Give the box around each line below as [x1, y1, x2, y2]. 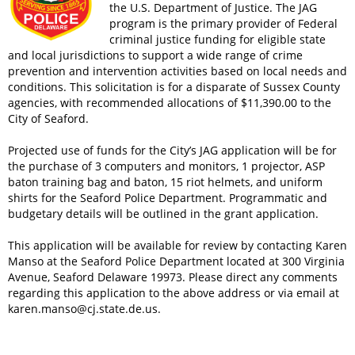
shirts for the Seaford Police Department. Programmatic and [8, 190, 327, 205]
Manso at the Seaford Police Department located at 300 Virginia [8, 254, 345, 269]
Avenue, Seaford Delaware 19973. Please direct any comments [8, 269, 338, 284]
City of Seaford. [8, 111, 89, 126]
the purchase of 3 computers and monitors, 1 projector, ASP [8, 158, 325, 174]
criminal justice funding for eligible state [109, 32, 326, 47]
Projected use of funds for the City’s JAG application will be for [8, 143, 337, 158]
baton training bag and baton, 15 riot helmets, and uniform [8, 174, 323, 189]
